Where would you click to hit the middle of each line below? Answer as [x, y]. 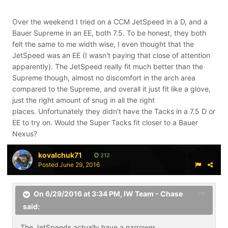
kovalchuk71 [60, 155]
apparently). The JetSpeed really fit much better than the [108, 66]
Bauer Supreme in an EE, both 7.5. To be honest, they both [109, 33]
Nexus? [25, 134]
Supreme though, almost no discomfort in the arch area [104, 78]
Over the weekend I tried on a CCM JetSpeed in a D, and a [110, 22]
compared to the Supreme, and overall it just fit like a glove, [111, 89]
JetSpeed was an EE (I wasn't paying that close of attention [111, 55]
